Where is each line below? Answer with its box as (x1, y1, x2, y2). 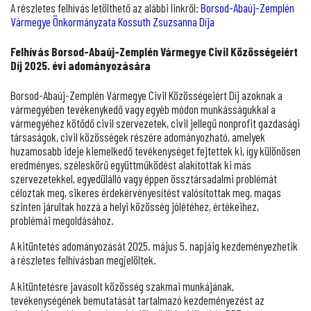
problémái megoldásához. (10, 213, 114, 228)
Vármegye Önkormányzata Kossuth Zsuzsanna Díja (10, 15, 215, 29)
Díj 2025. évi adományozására (10, 58, 151, 73)
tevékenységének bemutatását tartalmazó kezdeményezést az (10, 292, 264, 307)
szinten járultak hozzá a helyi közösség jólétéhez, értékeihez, (10, 199, 259, 214)
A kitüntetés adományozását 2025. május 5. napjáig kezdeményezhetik (10, 239, 298, 253)
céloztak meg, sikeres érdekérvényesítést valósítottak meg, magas (10, 185, 281, 200)
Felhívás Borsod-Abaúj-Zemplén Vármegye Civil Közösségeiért (10, 44, 298, 59)
